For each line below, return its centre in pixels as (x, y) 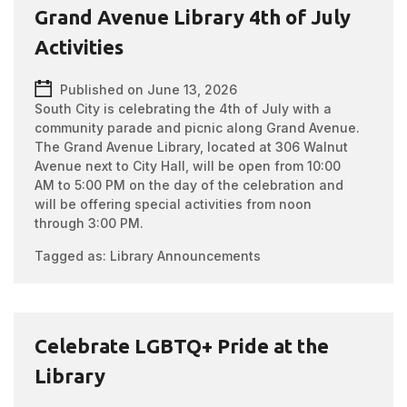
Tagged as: (73, 256)
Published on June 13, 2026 (149, 89)
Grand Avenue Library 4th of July (193, 17)
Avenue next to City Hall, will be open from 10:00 (188, 166)
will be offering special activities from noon (174, 204)
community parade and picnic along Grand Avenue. (198, 128)
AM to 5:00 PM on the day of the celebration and (189, 185)
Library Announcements (186, 256)
